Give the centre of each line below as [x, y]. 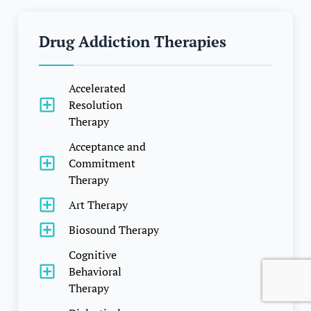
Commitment [102, 163]
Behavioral [95, 271]
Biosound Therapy [114, 229]
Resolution [96, 104]
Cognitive [93, 254]
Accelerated [97, 88]
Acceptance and [107, 146]
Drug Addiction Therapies [133, 41]
